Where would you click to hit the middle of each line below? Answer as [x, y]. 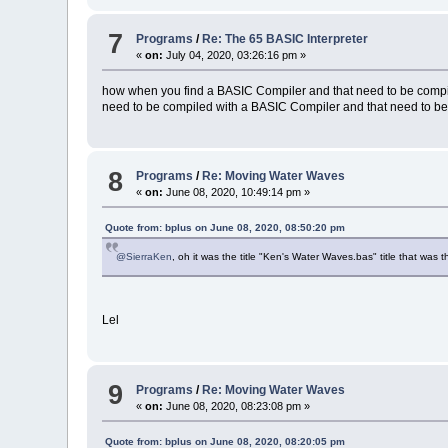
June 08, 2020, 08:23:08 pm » [237, 405]
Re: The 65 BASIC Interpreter [285, 38]
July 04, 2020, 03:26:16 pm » [235, 54]
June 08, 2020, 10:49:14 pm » [237, 192]
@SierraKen [144, 257]
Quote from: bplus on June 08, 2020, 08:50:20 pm [225, 228]
